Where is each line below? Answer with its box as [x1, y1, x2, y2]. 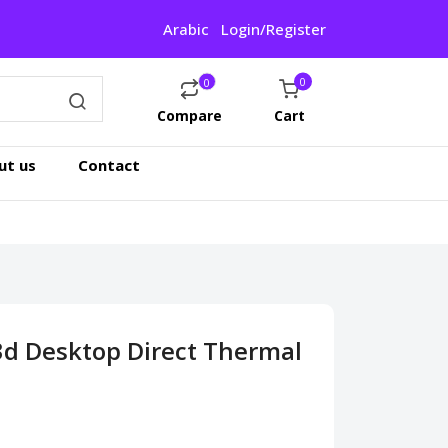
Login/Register [221, 19, 326, 39]
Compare [156, 105, 222, 125]
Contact [78, 155, 140, 175]
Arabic [163, 19, 209, 39]
